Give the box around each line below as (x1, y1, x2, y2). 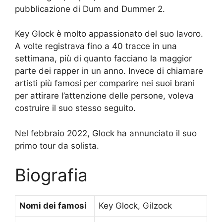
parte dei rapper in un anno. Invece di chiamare (15, 66, 203, 76)
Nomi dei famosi (19, 201, 87, 211)
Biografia (15, 165, 88, 186)
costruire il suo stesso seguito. (15, 103, 136, 113)
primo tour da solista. (15, 140, 99, 151)
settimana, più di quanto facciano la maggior (15, 54, 192, 64)
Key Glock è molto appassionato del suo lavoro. (15, 29, 203, 39)
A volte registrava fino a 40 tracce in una (15, 41, 177, 52)
